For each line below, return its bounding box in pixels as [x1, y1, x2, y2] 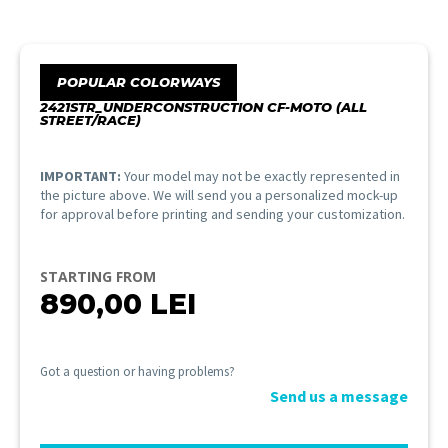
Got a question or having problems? [40, 363, 235, 381]
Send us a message [270, 386, 408, 407]
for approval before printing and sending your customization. [40, 205, 405, 224]
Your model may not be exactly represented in [121, 167, 400, 186]
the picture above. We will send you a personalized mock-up [40, 186, 398, 205]
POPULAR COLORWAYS [57, 74, 220, 91]
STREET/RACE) [40, 112, 141, 129]
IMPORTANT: [40, 167, 121, 186]
